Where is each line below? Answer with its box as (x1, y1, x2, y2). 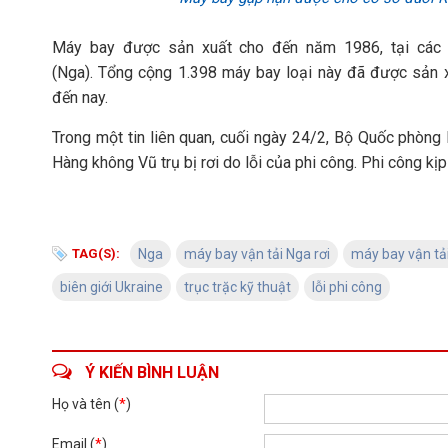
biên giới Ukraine (60, 279, 163, 295)
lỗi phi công (312, 279, 382, 295)
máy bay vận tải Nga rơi (184, 246, 330, 262)
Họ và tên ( (52, 396, 119, 412)
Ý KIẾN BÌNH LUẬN (85, 363, 219, 382)
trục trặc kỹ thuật (184, 279, 291, 295)
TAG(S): (72, 246, 120, 261)
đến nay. (52, 88, 108, 107)
